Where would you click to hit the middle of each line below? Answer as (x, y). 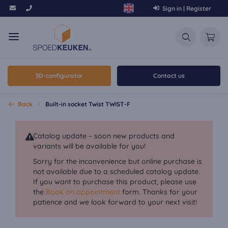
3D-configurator (59, 76)
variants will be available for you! (89, 146)
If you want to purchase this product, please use (115, 182)
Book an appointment (83, 192)
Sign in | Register (187, 8)
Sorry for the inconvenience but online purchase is (118, 161)
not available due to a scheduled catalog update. (117, 172)
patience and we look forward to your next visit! (115, 202)
